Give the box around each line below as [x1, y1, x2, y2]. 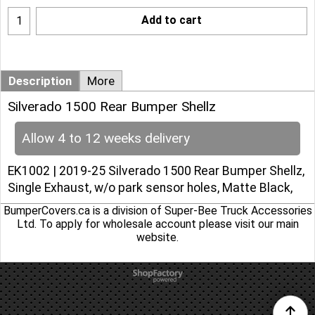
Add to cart [141, 13, 202, 27]
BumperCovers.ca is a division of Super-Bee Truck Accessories [3, 203, 312, 217]
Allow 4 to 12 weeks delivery [22, 129, 190, 146]
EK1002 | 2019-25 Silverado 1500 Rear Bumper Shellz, [8, 163, 304, 178]
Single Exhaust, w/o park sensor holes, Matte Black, [8, 180, 304, 195]
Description [8, 73, 72, 88]
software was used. [129, 283, 186, 290]
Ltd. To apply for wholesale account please [16, 217, 235, 231]
